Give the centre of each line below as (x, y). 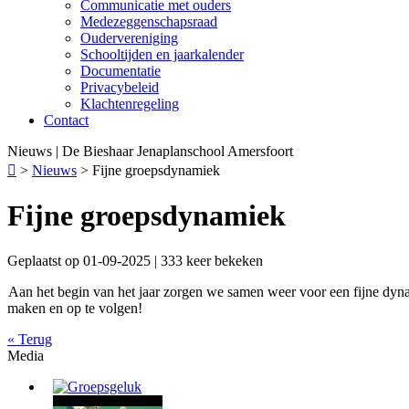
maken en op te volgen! (75, 308)
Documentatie (121, 71)
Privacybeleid (120, 87)
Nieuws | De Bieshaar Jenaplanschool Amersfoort (150, 151)
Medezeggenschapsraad (149, 21)
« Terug (30, 339)
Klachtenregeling (130, 104)
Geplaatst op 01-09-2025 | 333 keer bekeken (135, 260)
